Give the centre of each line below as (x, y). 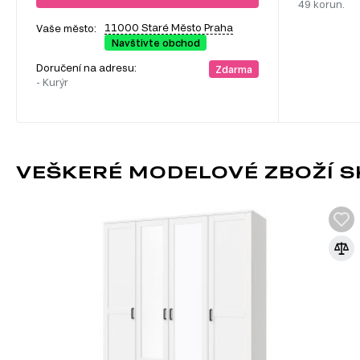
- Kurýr (52, 82)
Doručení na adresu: (88, 68)
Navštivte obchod (155, 43)
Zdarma (233, 70)
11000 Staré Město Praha (169, 28)
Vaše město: (66, 29)
